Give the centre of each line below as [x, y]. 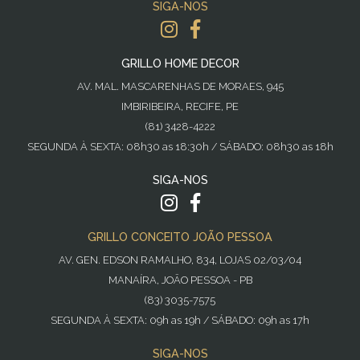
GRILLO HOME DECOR [180, 63]
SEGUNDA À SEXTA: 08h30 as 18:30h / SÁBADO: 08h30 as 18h [180, 147]
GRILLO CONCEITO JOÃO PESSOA [180, 237]
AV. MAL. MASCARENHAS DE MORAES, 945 [180, 87]
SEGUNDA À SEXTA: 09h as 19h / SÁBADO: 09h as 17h [180, 321]
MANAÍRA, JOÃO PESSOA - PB [180, 280]
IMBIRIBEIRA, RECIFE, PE [180, 107]
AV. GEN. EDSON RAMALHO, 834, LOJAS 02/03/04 [180, 260]
